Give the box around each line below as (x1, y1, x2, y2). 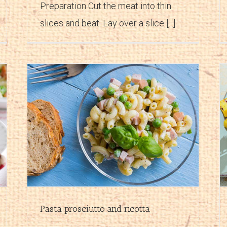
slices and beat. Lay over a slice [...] (40, 17, 175, 28)
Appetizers (108, 139, 137, 146)
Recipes (139, 139, 160, 146)
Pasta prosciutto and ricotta (40, 203, 150, 214)
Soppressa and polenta (103, 128, 165, 135)
